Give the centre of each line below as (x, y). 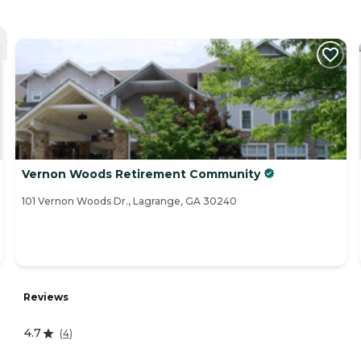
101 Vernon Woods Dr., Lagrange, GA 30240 (129, 201)
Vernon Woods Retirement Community (141, 174)
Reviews (46, 297)
